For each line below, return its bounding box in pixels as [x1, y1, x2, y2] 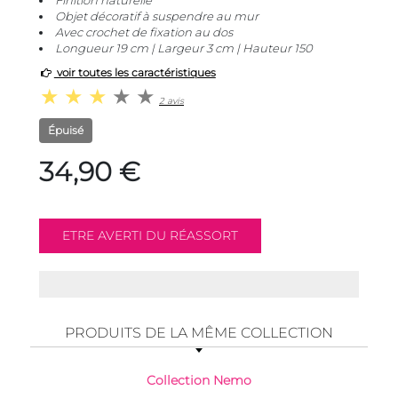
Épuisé [48, 123, 84, 138]
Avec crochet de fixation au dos [55, 25, 233, 40]
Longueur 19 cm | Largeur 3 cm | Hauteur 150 [55, 41, 313, 56]
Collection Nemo [147, 372, 251, 389]
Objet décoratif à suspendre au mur [55, 9, 259, 24]
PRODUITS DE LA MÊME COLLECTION [65, 324, 333, 342]
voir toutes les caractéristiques [53, 66, 216, 80]
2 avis [159, 95, 184, 107]
